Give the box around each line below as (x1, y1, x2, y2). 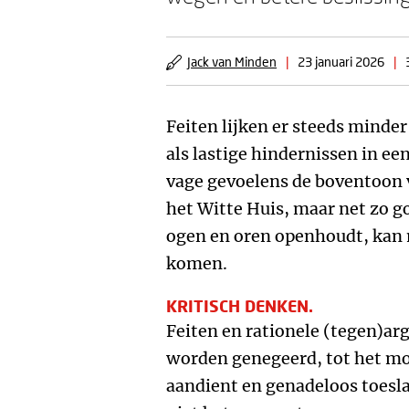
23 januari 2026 (298, 54, 384, 69)
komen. (166, 253, 227, 274)
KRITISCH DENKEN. (166, 296, 313, 316)
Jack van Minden (187, 54, 277, 69)
